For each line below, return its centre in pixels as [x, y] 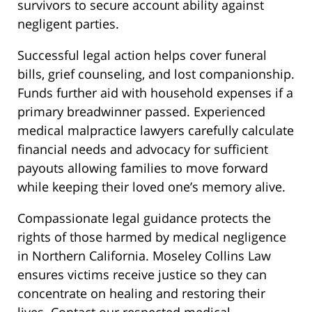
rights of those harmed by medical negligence [152, 237]
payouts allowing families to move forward [143, 168]
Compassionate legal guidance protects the [144, 218]
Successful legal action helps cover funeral [142, 55]
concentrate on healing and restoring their [141, 294]
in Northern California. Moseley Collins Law [144, 256]
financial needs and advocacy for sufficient [143, 149]
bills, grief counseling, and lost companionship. [156, 74]
